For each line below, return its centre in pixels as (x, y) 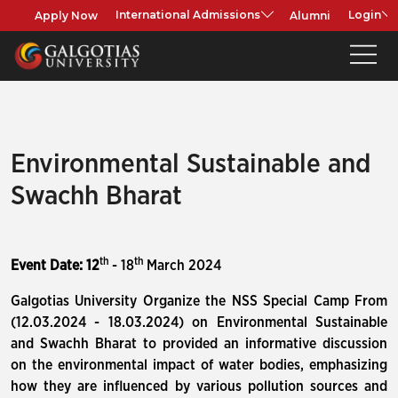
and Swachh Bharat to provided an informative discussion (199, 344)
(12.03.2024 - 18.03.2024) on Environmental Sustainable (199, 322)
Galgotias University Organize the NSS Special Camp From (199, 301)
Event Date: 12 (55, 266)
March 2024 (184, 266)
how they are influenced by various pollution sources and (199, 386)
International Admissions (188, 15)
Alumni (310, 15)
